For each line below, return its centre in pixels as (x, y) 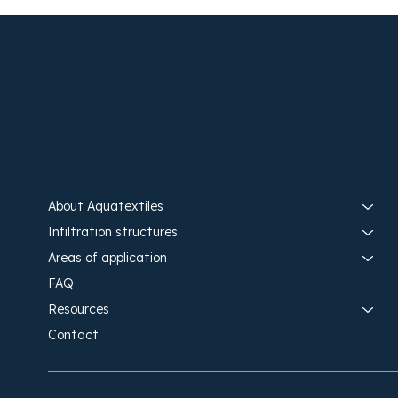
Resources (78, 310)
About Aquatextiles (105, 207)
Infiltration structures (112, 232)
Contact (73, 335)
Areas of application (107, 258)
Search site (107, 157)
